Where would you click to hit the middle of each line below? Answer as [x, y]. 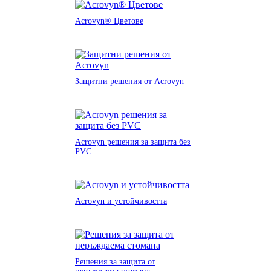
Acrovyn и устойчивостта [121, 201]
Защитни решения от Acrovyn [129, 81]
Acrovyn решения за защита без [133, 142]
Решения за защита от [115, 261]
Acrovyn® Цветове [109, 21]
